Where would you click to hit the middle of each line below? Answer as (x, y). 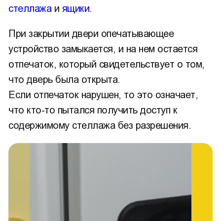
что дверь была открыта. (64, 79)
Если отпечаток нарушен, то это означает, (103, 95)
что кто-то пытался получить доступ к (93, 110)
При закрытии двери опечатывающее (91, 34)
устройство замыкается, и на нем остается (103, 49)
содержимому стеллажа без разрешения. (100, 125)
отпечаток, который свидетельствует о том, (107, 64)
